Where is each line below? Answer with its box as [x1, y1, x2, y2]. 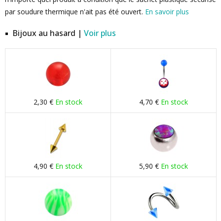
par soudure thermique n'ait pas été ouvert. [5, 7, 145, 16]
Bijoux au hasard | [12, 28, 84, 38]
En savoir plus [145, 7, 189, 16]
